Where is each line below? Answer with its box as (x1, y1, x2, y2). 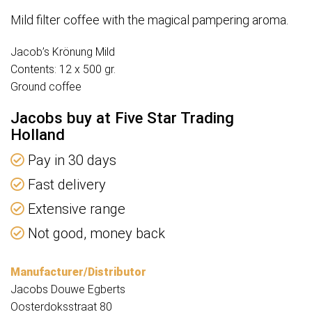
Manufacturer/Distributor (10, 265, 146, 279)
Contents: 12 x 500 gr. (10, 63, 116, 77)
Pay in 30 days (24, 152, 116, 169)
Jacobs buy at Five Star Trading (10, 109, 234, 127)
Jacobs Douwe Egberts (10, 283, 125, 297)
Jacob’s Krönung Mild (10, 45, 115, 59)
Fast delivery (24, 176, 106, 194)
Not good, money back (24, 225, 165, 242)
